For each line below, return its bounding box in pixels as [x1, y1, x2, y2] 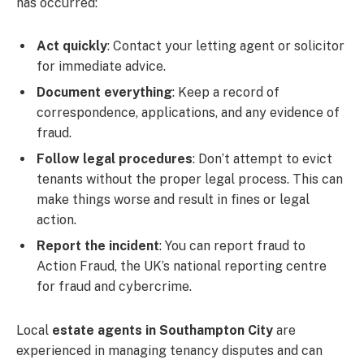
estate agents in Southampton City [52, 323, 273, 339]
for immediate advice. [37, 58, 166, 75]
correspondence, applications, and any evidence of [37, 105, 340, 121]
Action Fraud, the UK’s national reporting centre [37, 258, 327, 275]
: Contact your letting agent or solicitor [107, 38, 344, 54]
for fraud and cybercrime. [37, 279, 192, 295]
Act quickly [37, 38, 107, 54]
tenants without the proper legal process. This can [37, 171, 343, 188]
